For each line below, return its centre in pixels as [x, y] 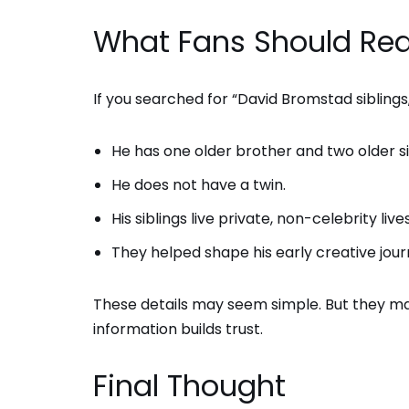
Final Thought [189, 385]
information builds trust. [178, 329]
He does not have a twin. [199, 184]
